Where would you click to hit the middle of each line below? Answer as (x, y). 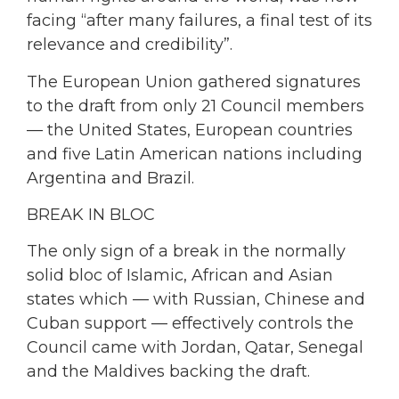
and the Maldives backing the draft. (168, 372)
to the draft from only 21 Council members (195, 106)
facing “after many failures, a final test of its (199, 21)
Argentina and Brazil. (110, 178)
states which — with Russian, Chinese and (196, 300)
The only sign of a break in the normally (186, 252)
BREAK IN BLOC (91, 215)
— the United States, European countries (190, 130)
